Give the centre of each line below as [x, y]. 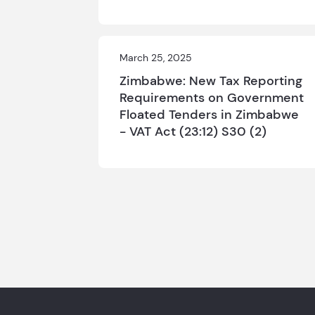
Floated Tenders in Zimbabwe [209, 115]
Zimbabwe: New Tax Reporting [211, 81]
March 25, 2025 [155, 58]
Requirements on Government [211, 98]
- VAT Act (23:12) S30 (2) [193, 131]
